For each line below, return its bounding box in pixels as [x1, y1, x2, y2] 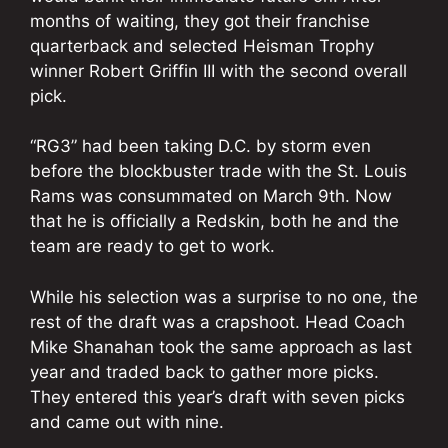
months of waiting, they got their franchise [30, 10, 370, 31]
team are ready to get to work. [30, 236, 275, 257]
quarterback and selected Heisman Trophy [30, 35, 374, 56]
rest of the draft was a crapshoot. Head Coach [30, 311, 405, 332]
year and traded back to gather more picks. [30, 361, 379, 382]
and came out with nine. [30, 411, 224, 432]
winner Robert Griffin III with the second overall [30, 60, 407, 81]
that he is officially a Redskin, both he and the [30, 211, 399, 232]
